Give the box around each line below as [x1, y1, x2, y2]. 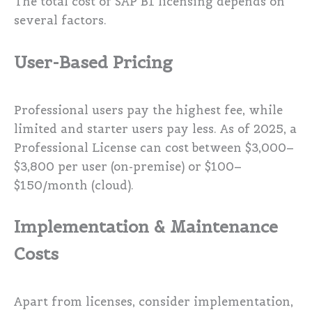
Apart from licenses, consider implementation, [14, 294, 293, 309]
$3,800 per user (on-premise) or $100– [14, 159, 242, 174]
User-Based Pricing [14, 51, 173, 73]
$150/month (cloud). [14, 178, 134, 193]
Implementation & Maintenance [14, 215, 278, 237]
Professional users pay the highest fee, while [14, 102, 283, 118]
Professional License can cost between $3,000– [14, 140, 294, 155]
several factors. [14, 13, 107, 29]
